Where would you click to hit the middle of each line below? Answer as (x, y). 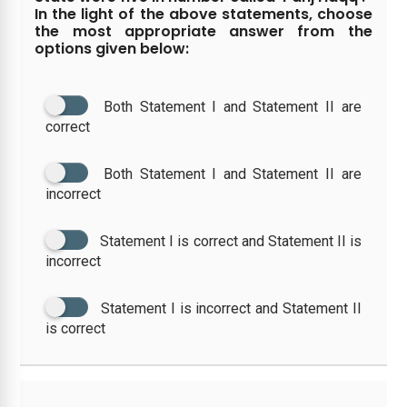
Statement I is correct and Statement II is (231, 241)
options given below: (112, 49)
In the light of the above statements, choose (203, 14)
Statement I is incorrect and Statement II (231, 308)
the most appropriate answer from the (203, 31)
